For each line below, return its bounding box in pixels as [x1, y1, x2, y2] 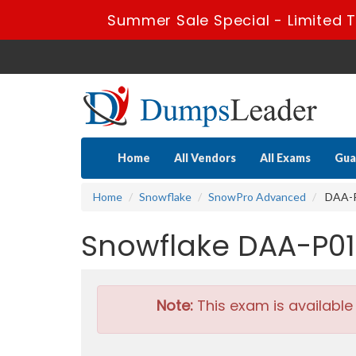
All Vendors [174, 151, 236, 164]
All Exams [260, 151, 311, 164]
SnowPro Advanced [208, 190, 306, 203]
